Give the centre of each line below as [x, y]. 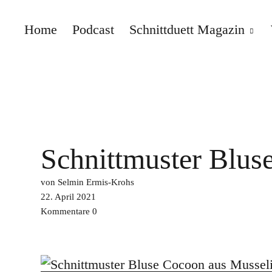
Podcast [93, 29]
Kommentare [65, 211]
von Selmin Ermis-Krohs [87, 182]
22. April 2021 [68, 197]
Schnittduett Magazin [187, 29]
